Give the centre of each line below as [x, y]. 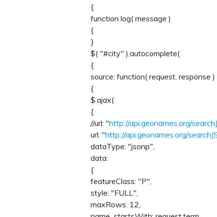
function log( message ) [131, 18]
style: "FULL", [114, 193]
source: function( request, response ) [153, 76]
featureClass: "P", [121, 181]
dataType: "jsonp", [123, 146]
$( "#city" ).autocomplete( [135, 53]
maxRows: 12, [116, 204]
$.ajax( [102, 100]
